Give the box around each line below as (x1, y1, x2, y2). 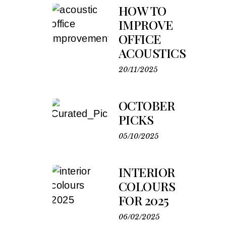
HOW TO (118, 2, 166, 19)
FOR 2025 (118, 192, 169, 208)
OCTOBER (118, 97, 175, 114)
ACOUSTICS (118, 44, 186, 61)
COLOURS (118, 178, 176, 194)
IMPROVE (118, 16, 173, 33)
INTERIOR (118, 163, 175, 180)
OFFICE (118, 30, 161, 47)
